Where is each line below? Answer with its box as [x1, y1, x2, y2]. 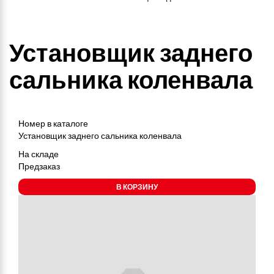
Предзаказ [18, 161, 60, 171]
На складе [18, 149, 59, 159]
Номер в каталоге [18, 118, 88, 128]
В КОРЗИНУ [116, 182, 158, 191]
